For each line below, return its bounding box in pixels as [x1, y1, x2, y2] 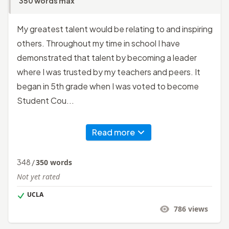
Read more [92, 126, 135, 138]
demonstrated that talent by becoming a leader [17, 52, 197, 63]
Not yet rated [17, 171, 60, 181]
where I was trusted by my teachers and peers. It [17, 66, 200, 77]
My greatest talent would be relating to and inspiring [17, 23, 213, 34]
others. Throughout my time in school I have [17, 37, 180, 49]
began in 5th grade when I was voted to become [17, 80, 199, 91]
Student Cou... [17, 95, 74, 106]
